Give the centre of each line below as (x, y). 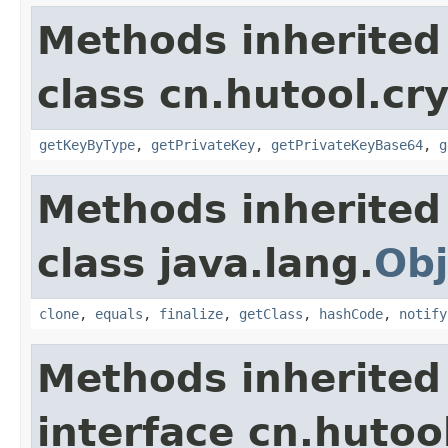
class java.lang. (205, 263)
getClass (271, 313)
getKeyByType (87, 144)
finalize (191, 313)
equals (119, 313)
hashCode (351, 313)
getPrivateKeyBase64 (347, 144)
